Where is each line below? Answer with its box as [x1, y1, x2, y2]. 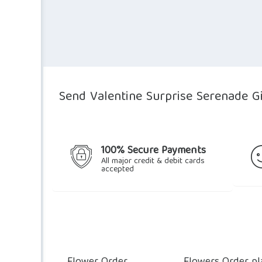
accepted [101, 162, 134, 177]
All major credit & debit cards [101, 154, 205, 168]
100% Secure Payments [101, 142, 206, 160]
